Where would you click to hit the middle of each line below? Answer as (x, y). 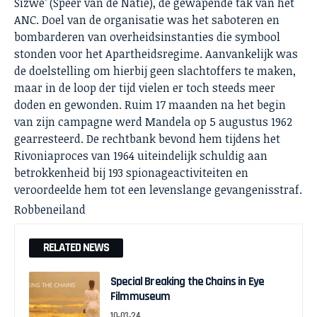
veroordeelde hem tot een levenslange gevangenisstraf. (158, 189)
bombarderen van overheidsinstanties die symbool (147, 36)
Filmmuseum (140, 296)
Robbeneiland (50, 210)
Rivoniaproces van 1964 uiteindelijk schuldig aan (141, 155)
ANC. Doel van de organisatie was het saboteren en (147, 19)
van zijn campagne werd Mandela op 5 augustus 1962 (153, 121)
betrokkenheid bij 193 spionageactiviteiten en (131, 172)
